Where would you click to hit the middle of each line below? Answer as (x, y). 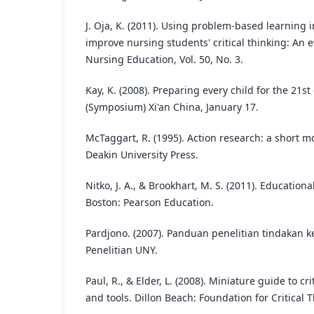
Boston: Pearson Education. (150, 203)
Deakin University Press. (142, 155)
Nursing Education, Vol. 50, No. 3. (164, 60)
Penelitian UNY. (122, 250)
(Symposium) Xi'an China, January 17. (172, 107)
